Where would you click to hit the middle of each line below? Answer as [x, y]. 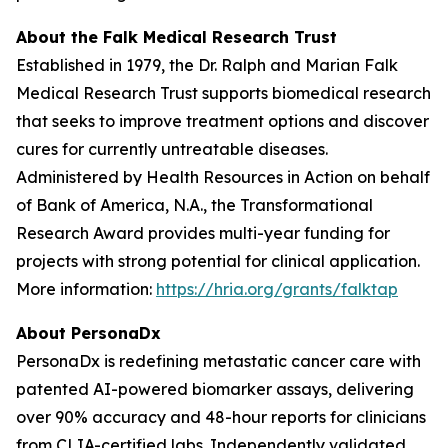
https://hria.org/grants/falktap [277, 289]
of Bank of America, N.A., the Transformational [194, 205]
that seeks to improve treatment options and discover [222, 121]
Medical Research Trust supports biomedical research [223, 93]
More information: [86, 289]
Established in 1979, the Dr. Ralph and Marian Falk [207, 65]
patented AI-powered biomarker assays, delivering [215, 389]
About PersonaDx [88, 333]
